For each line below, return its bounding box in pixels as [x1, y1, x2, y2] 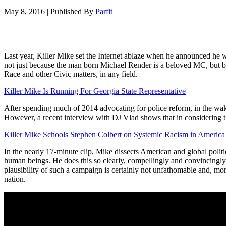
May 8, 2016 [4, 7, 45, 16]
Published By [50, 7, 95, 16]
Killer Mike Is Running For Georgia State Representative [4, 86, 186, 95]
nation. [4, 174, 26, 183]
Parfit [95, 7, 112, 16]
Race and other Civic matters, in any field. [4, 69, 138, 78]
